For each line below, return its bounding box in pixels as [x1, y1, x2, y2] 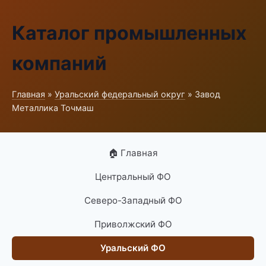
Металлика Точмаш [12, 103, 94, 113]
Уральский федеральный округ [55, 89, 185, 99]
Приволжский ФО [94, 218, 172, 230]
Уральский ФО [100, 242, 166, 254]
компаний [12, 52, 107, 75]
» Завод [185, 89, 220, 99]
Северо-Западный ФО [84, 195, 182, 206]
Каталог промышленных [12, 21, 246, 45]
